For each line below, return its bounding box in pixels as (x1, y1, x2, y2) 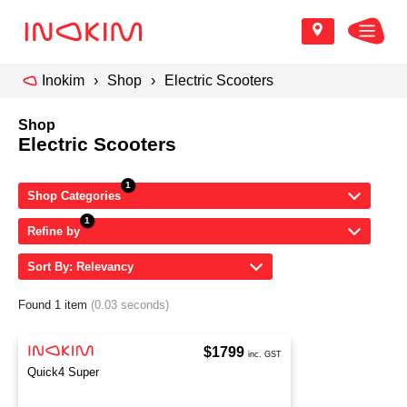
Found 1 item (18, 298, 91, 312)
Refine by (27, 224, 80, 238)
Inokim (42, 73, 84, 88)
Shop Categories (27, 189, 121, 203)
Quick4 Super (27, 365, 99, 379)
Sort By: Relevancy (27, 260, 134, 273)
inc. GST (248, 350, 282, 359)
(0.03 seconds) (91, 298, 169, 312)
